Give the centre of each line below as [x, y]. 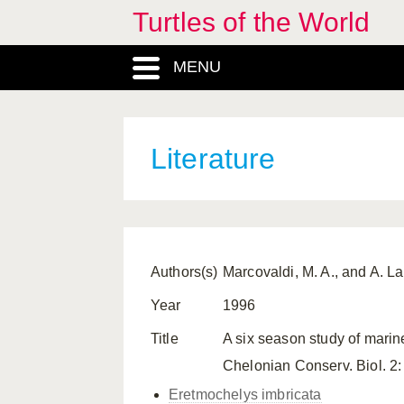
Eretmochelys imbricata [245, 395]
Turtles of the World [252, 22]
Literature [213, 159]
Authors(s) [184, 272]
